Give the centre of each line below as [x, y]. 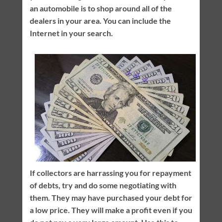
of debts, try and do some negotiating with [103, 185]
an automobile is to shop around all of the [101, 8]
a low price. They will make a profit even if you [111, 210]
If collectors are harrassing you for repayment [110, 172]
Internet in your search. [71, 33]
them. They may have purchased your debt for [111, 197]
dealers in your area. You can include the [100, 20]
